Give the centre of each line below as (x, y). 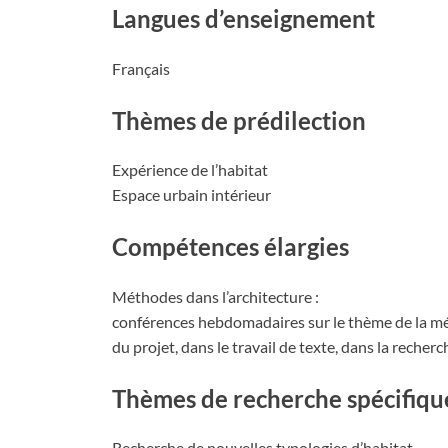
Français (141, 68)
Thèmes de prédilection (239, 120)
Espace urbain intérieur (191, 195)
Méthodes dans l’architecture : (215, 296)
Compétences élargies (230, 247)
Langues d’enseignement (243, 18)
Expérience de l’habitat (190, 170)
